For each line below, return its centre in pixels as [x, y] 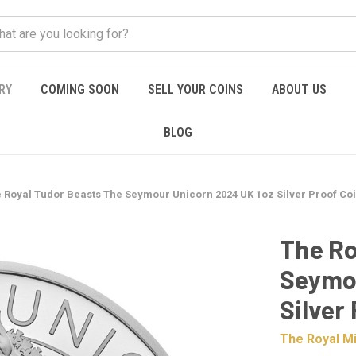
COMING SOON [80, 89]
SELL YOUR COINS [195, 89]
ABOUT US [299, 89]
